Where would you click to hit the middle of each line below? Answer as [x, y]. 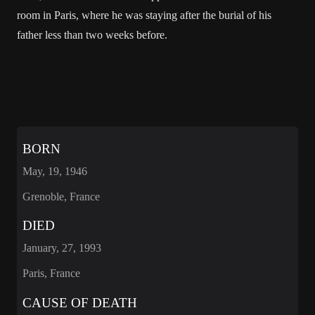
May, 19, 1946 [55, 171]
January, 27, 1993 [62, 248]
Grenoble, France [61, 196]
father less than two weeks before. [92, 35]
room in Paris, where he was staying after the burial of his [144, 15]
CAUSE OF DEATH [80, 302]
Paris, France [51, 274]
